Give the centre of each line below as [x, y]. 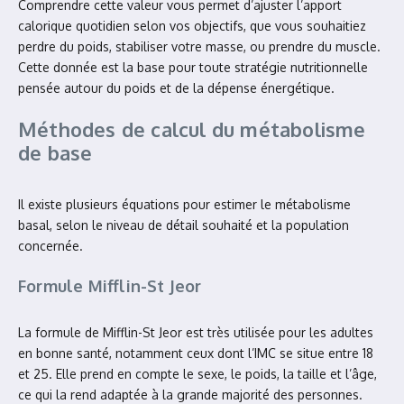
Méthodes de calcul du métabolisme [192, 129]
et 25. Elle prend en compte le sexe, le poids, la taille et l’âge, [197, 374]
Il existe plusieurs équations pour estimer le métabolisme [184, 204]
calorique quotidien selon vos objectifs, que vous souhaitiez [192, 26]
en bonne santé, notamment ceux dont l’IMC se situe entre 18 [196, 353]
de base [55, 152]
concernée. [50, 246]
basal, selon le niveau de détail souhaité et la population [184, 225]
